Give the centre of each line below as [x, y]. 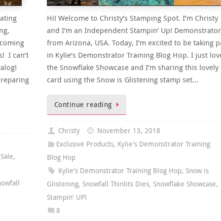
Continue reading [83, 105]
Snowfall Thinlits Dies [115, 184]
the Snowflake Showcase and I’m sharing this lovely [132, 67]
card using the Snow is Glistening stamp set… [122, 80]
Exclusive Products [85, 144]
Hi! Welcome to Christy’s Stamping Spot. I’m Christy [132, 18]
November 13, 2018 [129, 130]
